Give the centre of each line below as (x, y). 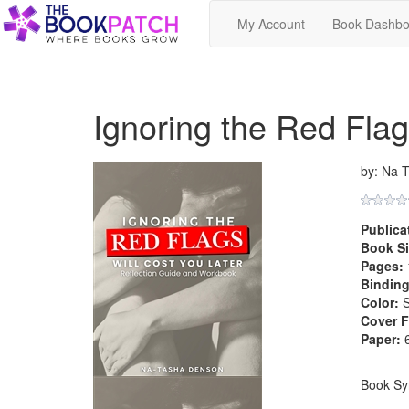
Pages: (382, 266)
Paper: (380, 339)
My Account (271, 24)
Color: (379, 302)
